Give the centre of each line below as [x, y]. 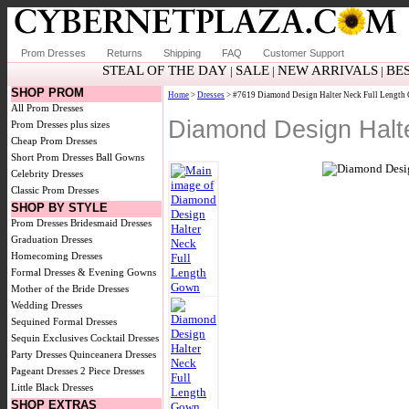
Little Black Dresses [52, 387]
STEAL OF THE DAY [165, 70]
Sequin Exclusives [49, 338]
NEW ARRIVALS [328, 70]
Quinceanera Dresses [113, 354]
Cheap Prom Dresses [54, 141]
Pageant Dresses [44, 371]
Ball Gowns [120, 157]
